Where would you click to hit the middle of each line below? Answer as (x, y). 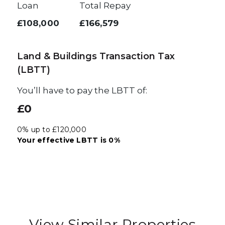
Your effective (47, 140)
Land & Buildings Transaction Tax (96, 57)
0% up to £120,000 (52, 130)
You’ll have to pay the (64, 91)
